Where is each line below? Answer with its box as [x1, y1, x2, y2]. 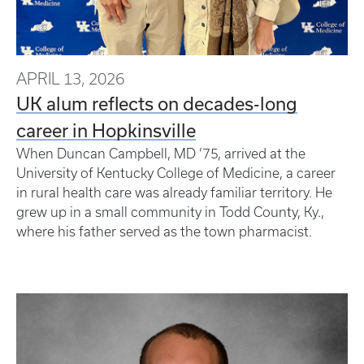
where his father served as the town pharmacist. [16, 224, 318, 240]
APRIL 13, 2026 [16, 70, 124, 89]
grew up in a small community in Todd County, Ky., [16, 205, 324, 220]
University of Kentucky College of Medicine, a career [16, 166, 336, 181]
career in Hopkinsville [16, 119, 196, 141]
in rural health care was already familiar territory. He [16, 185, 332, 201]
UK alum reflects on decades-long [16, 93, 297, 115]
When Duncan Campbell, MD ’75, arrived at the [16, 146, 305, 162]
